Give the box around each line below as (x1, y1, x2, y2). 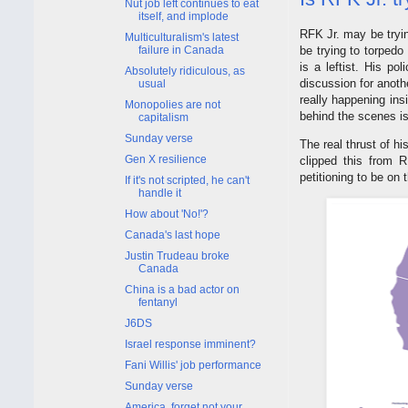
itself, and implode (138, 9, 229, 23)
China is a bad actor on (124, 282, 240, 296)
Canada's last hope (124, 228, 220, 241)
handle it (138, 186, 181, 199)
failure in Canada (138, 43, 224, 56)
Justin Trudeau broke (124, 249, 229, 262)
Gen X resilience (124, 152, 207, 166)
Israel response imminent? (124, 337, 256, 351)
